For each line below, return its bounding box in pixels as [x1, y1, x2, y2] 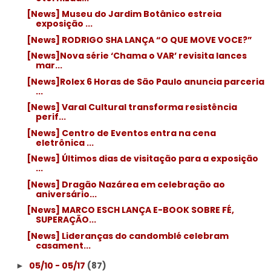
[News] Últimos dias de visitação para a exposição [26, 152, 258, 165]
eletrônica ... [35, 136, 94, 149]
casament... [35, 239, 91, 252]
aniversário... [35, 188, 97, 200]
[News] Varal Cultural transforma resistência [26, 101, 237, 113]
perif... [35, 111, 66, 123]
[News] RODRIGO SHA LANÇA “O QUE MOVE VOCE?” [26, 33, 252, 46]
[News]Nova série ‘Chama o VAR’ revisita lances [26, 50, 247, 62]
